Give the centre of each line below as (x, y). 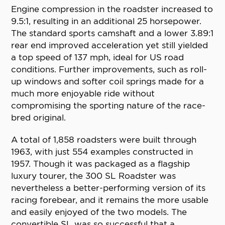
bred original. (39, 118)
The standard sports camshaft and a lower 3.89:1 (113, 33)
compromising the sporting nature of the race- (108, 106)
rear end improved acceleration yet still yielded (110, 45)
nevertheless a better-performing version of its (108, 188)
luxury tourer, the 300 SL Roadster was (94, 176)
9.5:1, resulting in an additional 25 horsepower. (106, 21)
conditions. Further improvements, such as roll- (109, 70)
